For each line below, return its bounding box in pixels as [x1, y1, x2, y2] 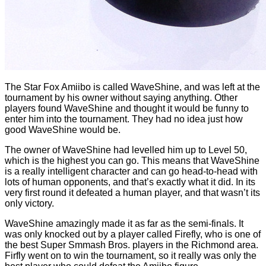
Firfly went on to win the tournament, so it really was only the [5, 250, 256, 261]
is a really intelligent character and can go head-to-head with [5, 166, 258, 176]
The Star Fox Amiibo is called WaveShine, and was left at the [5, 81, 260, 92]
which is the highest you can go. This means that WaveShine [5, 155, 259, 166]
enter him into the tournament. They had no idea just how [5, 113, 243, 124]
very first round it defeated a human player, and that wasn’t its [5, 187, 260, 198]
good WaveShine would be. [5, 124, 121, 135]
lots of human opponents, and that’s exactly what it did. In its [5, 176, 255, 187]
